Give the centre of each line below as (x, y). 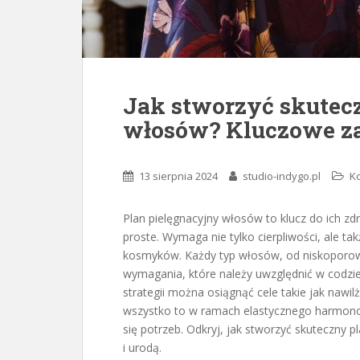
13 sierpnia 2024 (178, 176)
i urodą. (142, 348)
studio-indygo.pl (282, 176)
